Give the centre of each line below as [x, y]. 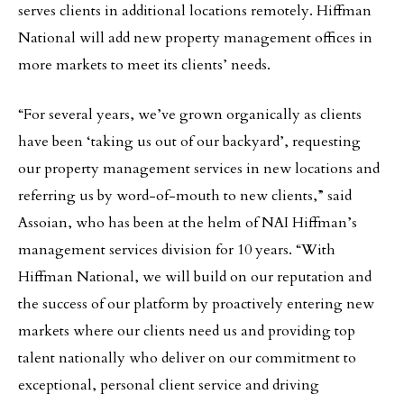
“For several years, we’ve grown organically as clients [190, 115]
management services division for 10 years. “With [177, 250]
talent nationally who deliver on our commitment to [187, 358]
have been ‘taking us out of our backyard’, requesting [189, 142]
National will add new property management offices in [195, 38]
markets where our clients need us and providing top [187, 331]
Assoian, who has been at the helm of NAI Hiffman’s [188, 223]
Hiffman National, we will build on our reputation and [195, 277]
